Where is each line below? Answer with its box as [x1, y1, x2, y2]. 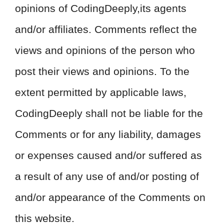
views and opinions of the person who [15, 44, 195, 56]
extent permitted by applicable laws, [15, 86, 186, 98]
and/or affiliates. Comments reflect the [15, 23, 197, 35]
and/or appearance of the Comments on [15, 191, 205, 203]
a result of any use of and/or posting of [15, 170, 199, 182]
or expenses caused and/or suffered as [15, 149, 202, 161]
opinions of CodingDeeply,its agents [15, 2, 186, 14]
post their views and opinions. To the [15, 65, 189, 77]
